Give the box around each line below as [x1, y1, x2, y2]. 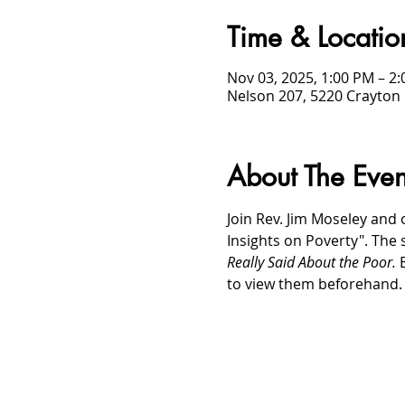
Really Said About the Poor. [226, 251, 400, 272]
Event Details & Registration [237, 385, 396, 402]
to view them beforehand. [226, 273, 402, 294]
